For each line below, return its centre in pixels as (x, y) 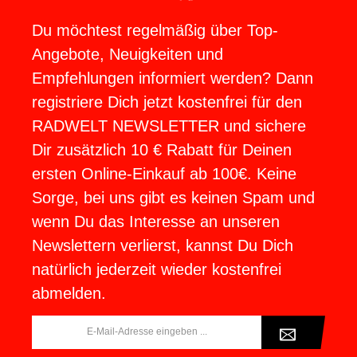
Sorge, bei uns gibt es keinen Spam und (173, 198)
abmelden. (69, 294)
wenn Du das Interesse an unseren (156, 222)
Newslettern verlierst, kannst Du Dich (163, 246)
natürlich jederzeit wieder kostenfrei (157, 270)
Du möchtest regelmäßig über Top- (155, 31)
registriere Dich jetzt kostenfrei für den (167, 102)
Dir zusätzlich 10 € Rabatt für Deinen (162, 150)
